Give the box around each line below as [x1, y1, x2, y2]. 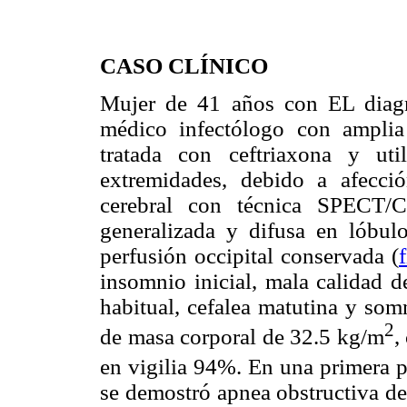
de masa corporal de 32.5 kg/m [100, 323, 384, 349]
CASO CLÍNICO [100, 53, 268, 78]
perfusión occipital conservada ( [100, 243, 399, 268]
